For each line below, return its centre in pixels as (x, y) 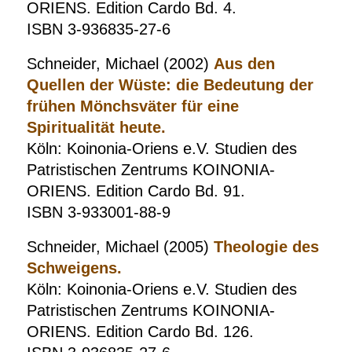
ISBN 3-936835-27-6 (98, 29)
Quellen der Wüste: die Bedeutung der (170, 85)
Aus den (244, 64)
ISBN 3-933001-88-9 (98, 212)
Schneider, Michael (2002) (120, 64)
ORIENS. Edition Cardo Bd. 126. (140, 332)
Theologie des (266, 247)
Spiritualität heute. (96, 127)
